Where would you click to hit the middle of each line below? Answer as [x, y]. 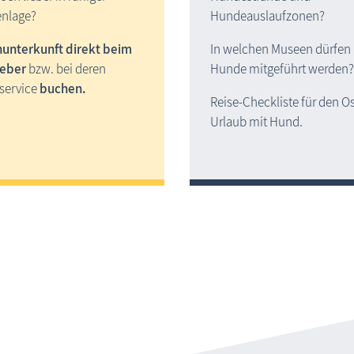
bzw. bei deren [66, 69]
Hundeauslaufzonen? [267, 16]
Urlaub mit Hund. [256, 122]
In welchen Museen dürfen [280, 49]
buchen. [63, 89]
